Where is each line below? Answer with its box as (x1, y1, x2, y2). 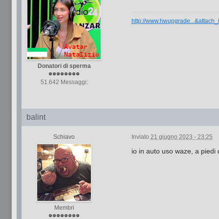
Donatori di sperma (37, 63, 91, 69)
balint (26, 113, 45, 121)
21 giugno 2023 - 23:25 (150, 133, 213, 140)
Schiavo (53, 133, 75, 140)
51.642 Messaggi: (40, 79, 88, 86)
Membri (54, 204, 74, 211)
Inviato (131, 133, 151, 140)
